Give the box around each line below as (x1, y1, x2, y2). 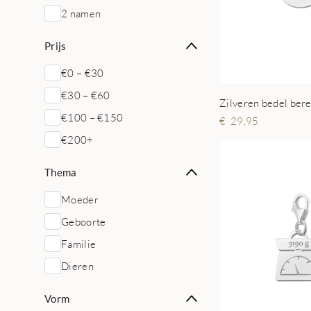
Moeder (61, 193, 99, 205)
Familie (61, 237, 96, 250)
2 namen (61, 7, 101, 19)
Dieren (61, 260, 94, 272)
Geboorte (61, 215, 106, 228)
